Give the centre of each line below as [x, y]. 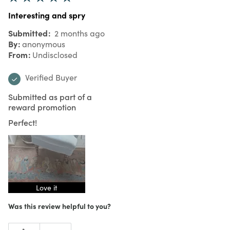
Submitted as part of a [50, 96]
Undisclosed [55, 54]
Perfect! [23, 122]
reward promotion [42, 107]
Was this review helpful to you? [60, 206]
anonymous [44, 44]
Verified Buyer [51, 77]
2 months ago [79, 33]
